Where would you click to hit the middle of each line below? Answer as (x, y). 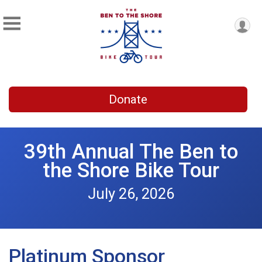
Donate (128, 100)
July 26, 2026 (131, 193)
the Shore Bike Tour (131, 170)
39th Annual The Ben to (131, 151)
